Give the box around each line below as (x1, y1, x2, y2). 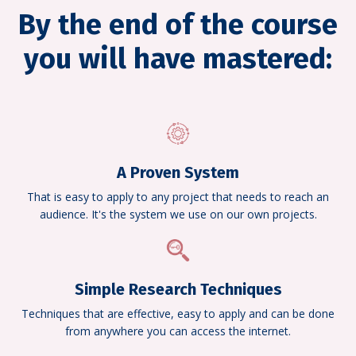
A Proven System (117, 162, 239, 182)
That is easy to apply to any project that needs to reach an (27, 188, 329, 204)
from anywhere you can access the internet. (65, 323, 291, 339)
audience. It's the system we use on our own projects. (39, 206, 317, 222)
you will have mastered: (24, 41, 332, 76)
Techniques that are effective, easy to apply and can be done (21, 305, 335, 321)
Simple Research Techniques (74, 279, 282, 299)
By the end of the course (18, 6, 338, 42)
